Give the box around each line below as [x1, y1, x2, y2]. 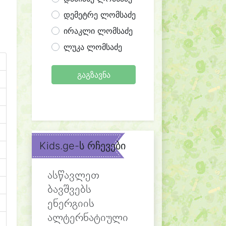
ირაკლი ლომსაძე [64, 26, 133, 36]
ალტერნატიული [47, 212, 128, 224]
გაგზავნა [77, 70, 110, 80]
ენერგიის [47, 198, 94, 210]
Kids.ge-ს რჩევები [39, 140, 126, 152]
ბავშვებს [47, 184, 91, 196]
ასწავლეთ [47, 170, 99, 182]
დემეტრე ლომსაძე [64, 10, 136, 20]
